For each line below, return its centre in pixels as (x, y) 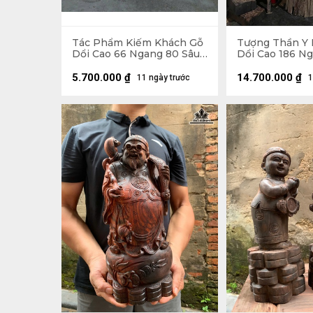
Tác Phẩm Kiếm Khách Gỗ (138, 43)
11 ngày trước (163, 78)
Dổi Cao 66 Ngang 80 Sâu (136, 54)
